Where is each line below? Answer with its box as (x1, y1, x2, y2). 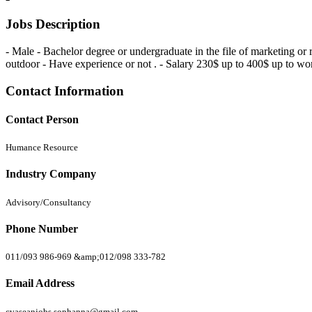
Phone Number (6, 222, 78, 235)
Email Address (6, 277, 75, 290)
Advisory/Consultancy (6, 196, 91, 208)
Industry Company (6, 168, 96, 180)
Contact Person (6, 113, 79, 125)
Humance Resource (6, 142, 78, 153)
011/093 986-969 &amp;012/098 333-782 (6, 251, 166, 263)
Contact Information (6, 83, 124, 98)
